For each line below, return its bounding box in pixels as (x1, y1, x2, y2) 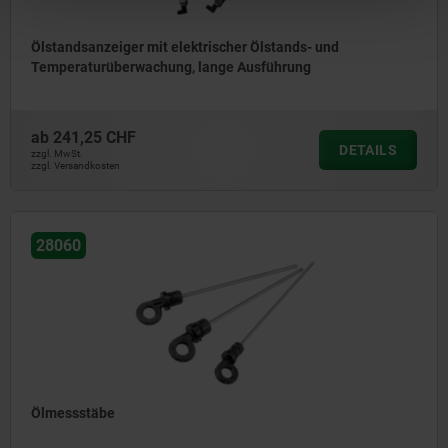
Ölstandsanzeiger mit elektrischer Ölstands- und (31, 39, 339, 56)
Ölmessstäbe (31, 405, 115, 422)
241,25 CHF (53, 128, 136, 148)
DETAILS (339, 142, 397, 159)
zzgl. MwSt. (31, 148, 83, 160)
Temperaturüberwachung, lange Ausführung (31, 59, 311, 76)
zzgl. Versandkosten (31, 160, 120, 172)
